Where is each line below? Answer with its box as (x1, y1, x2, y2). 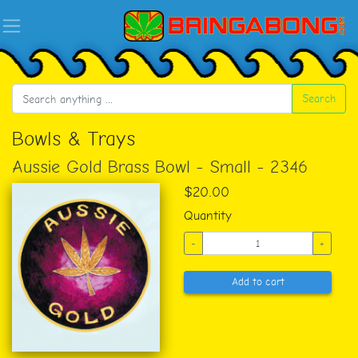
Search (302, 91, 336, 106)
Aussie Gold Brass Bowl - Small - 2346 (12, 157, 308, 177)
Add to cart (231, 276, 284, 288)
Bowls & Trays (12, 126, 136, 151)
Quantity (184, 208, 232, 224)
